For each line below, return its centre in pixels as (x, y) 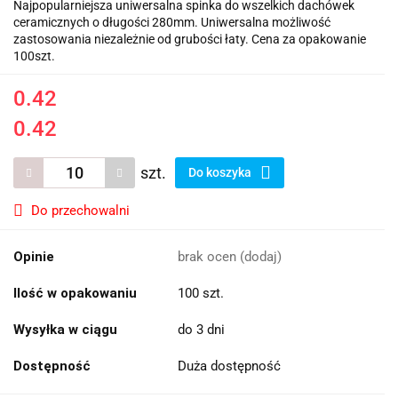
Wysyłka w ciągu (65, 329)
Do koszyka (221, 172)
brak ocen (209, 256)
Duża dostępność (231, 366)
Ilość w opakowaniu (75, 293)
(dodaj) (261, 256)
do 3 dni (201, 329)
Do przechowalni (80, 210)
